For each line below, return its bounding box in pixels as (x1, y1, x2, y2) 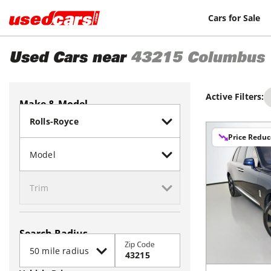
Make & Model (19, 97, 88, 111)
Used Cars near (9, 52, 126, 67)
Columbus (187, 52, 264, 67)
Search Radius (19, 227, 88, 240)
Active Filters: (206, 91, 264, 102)
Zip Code (125, 239, 155, 250)
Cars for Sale (208, 11, 261, 24)
